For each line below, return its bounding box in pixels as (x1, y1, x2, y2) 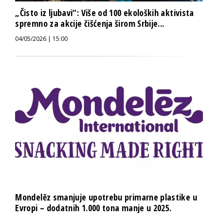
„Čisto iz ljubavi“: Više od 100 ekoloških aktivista (15, 6, 194, 18)
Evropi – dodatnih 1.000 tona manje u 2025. (15, 201, 172, 214)
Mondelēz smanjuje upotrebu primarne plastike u (15, 191, 197, 203)
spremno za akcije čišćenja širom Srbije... (15, 17, 164, 29)
